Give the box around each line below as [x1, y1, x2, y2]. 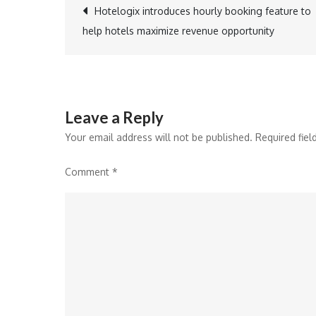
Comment [65, 166, 112, 178]
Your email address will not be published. [65, 131, 253, 143]
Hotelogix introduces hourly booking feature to [95, 5, 311, 17]
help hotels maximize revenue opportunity [83, 25, 274, 37]
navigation [82, 39, 218, 74]
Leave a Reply [65, 108, 164, 127]
